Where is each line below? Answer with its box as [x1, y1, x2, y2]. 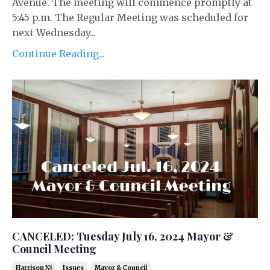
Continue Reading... [12, 48, 105, 60]
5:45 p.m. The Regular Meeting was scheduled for [12, 11, 248, 24]
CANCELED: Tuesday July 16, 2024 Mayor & [12, 228, 233, 243]
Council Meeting [12, 241, 96, 256]
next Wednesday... [12, 27, 96, 39]
